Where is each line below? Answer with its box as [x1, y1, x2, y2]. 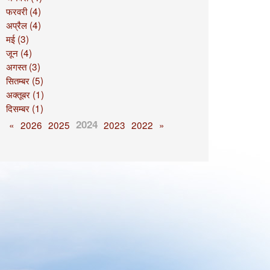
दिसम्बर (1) [5, 101, 43, 115]
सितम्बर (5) [5, 74, 43, 87]
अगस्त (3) [5, 60, 40, 73]
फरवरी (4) [5, 4, 41, 17]
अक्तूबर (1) [5, 87, 44, 101]
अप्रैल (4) [5, 18, 41, 31]
